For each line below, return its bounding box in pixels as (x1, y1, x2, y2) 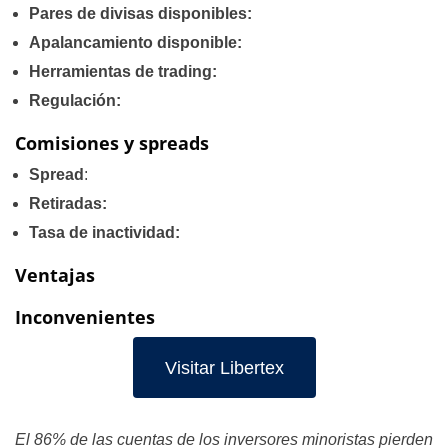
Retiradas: (29, 195, 107, 212)
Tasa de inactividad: (29, 224, 180, 241)
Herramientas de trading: (29, 63, 217, 80)
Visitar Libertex (164, 357, 284, 378)
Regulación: (29, 92, 121, 109)
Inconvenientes (15, 305, 155, 329)
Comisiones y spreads (15, 131, 209, 155)
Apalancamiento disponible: (29, 34, 242, 51)
